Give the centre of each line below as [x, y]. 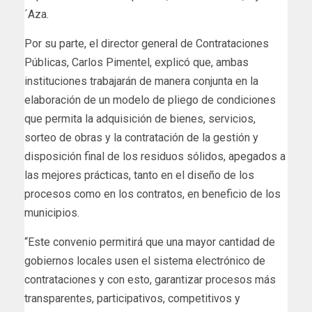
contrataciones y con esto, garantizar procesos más [150, 280]
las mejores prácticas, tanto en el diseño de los [139, 175]
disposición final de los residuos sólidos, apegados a [155, 157]
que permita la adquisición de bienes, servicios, [140, 119]
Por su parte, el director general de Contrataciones [147, 44]
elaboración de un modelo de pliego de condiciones [150, 100]
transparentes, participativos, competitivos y [132, 299]
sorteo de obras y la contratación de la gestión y [141, 138]
